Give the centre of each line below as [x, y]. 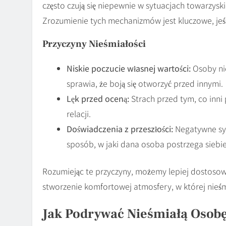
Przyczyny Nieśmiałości [94, 44]
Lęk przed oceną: [98, 98]
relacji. [79, 113]
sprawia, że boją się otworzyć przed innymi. [145, 83]
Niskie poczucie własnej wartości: [129, 68]
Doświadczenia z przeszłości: [120, 128]
